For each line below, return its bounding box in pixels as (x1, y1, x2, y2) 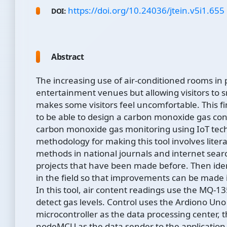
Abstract (51, 51, 84, 63)
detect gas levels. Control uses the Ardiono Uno (36, 196, 226, 208)
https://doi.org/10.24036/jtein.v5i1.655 (67, 5, 224, 17)
